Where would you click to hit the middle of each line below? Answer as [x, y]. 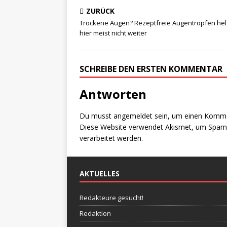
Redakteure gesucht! [111, 198]
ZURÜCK [100, 11]
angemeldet [133, 116]
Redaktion [95, 213]
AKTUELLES [100, 174]
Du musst [97, 116]
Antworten [113, 94]
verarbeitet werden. [111, 138]
